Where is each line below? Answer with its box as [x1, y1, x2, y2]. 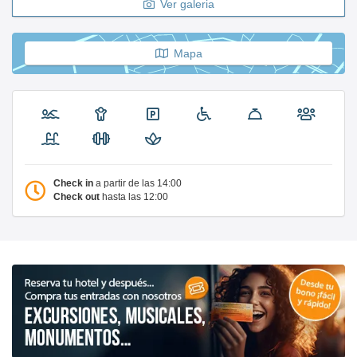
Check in [53, 177, 96, 189]
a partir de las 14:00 [96, 177, 182, 189]
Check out [53, 190, 102, 202]
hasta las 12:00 [102, 190, 168, 202]
